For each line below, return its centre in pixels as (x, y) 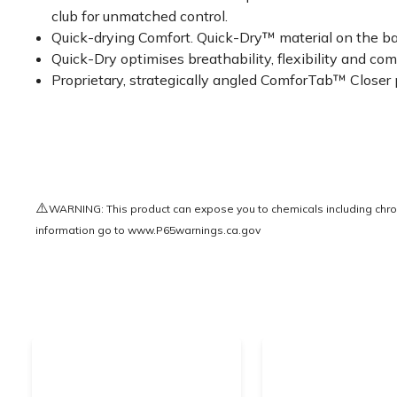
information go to (82, 230)
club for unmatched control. (140, 16)
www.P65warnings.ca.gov (194, 230)
